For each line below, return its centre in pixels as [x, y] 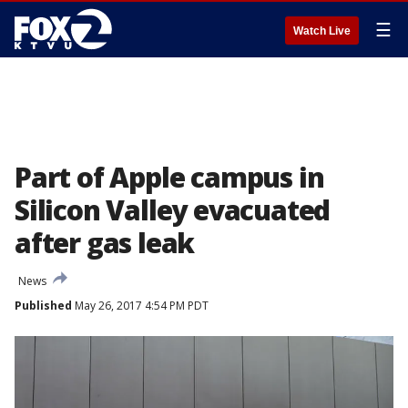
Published [43, 306]
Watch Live [322, 31]
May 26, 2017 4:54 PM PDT [140, 306]
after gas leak [105, 243]
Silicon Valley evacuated [173, 210]
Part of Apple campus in [169, 177]
